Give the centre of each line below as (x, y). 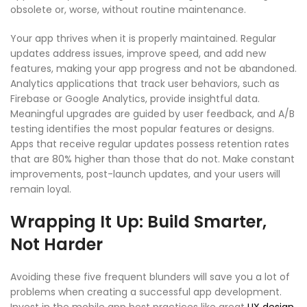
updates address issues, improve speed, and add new (138, 53)
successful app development (209, 292)
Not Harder (57, 244)
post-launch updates (137, 174)
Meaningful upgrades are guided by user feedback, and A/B (152, 113)
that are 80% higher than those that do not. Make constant (152, 159)
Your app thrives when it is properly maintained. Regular (143, 38)
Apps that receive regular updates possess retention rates (150, 144)
